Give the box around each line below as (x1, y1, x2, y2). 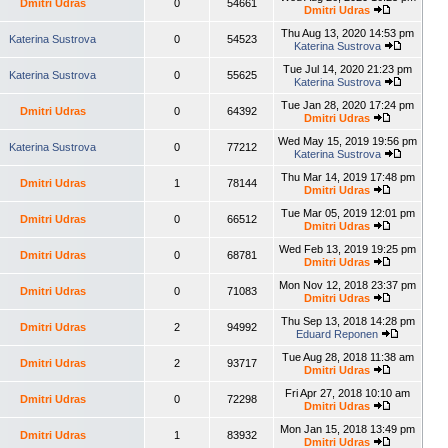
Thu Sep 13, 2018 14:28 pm (280, 315, 415, 327)
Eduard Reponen (296, 328, 378, 340)
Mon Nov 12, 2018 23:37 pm (279, 279, 416, 291)
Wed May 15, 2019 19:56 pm (278, 135, 417, 147)
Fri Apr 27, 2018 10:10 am (285, 387, 410, 399)
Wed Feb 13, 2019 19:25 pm (279, 243, 416, 255)
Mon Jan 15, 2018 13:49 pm (280, 423, 415, 435)
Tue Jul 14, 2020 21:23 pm (283, 63, 412, 75)
